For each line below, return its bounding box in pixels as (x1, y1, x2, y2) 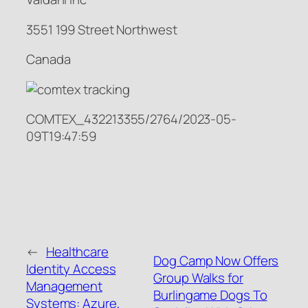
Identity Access (26, 260, 116, 278)
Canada (26, 50, 71, 69)
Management (26, 277, 103, 296)
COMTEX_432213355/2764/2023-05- (26, 110, 236, 129)
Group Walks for (153, 268, 243, 287)
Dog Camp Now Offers (153, 251, 279, 269)
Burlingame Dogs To (153, 285, 267, 304)
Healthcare (45, 243, 109, 261)
